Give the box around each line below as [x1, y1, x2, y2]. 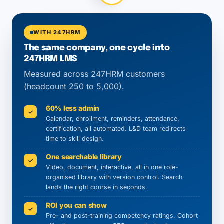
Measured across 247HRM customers [24, 69, 165, 79]
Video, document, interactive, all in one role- [46, 163, 178, 171]
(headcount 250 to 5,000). [24, 81, 124, 91]
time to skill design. [46, 135, 104, 142]
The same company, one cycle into [24, 44, 170, 52]
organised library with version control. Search [46, 173, 182, 181]
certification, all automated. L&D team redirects [46, 125, 186, 132]
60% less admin [46, 104, 100, 112]
